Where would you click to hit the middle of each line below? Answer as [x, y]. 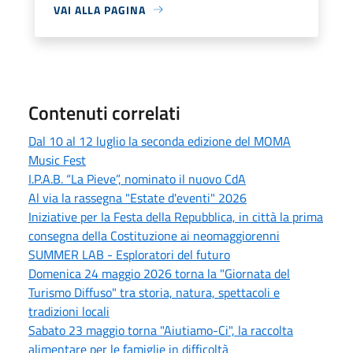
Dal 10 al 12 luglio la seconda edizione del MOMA [160, 141]
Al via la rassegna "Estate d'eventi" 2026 [137, 197]
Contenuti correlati [104, 112]
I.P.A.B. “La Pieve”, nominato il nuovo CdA [137, 178]
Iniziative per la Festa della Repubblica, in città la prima [176, 216]
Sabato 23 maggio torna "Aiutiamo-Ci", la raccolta [161, 330]
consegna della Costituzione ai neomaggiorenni [154, 235]
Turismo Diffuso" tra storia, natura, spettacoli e [154, 292]
